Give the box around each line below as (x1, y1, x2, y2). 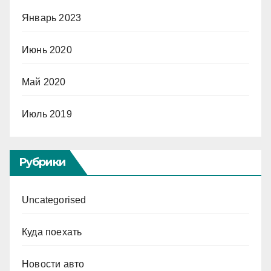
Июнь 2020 (22, 45, 72, 55)
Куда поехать (22, 227, 82, 237)
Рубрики (19, 155, 65, 169)
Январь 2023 (22, 13, 82, 23)
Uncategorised (22, 195, 87, 205)
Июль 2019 (22, 109, 72, 119)
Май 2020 (22, 77, 66, 87)
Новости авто (22, 259, 85, 269)
